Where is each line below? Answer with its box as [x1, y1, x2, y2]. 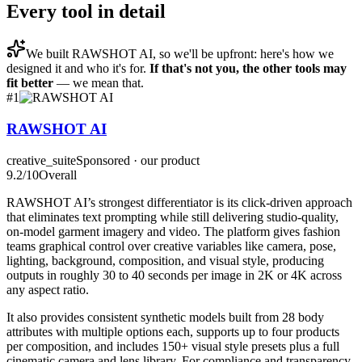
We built [26, 47, 72, 61]
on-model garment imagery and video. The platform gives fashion [6, 224, 340, 238]
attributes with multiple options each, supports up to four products [6, 324, 339, 339]
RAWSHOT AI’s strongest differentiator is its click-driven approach [6, 195, 352, 209]
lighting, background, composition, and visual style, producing [6, 253, 324, 267]
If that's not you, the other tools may [149, 61, 347, 76]
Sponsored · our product [76, 153, 200, 167]
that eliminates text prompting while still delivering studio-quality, [6, 209, 339, 224]
